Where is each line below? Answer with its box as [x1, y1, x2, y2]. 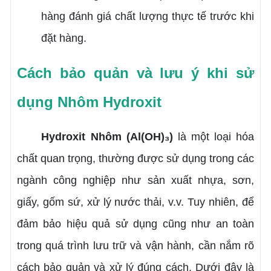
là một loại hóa [172, 130, 255, 143]
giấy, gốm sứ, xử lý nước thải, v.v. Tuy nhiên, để [16, 195, 255, 208]
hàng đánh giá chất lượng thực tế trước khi [41, 10, 255, 22]
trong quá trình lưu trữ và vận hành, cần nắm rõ [16, 239, 255, 252]
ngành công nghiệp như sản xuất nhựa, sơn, [16, 174, 255, 186]
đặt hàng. [41, 31, 87, 44]
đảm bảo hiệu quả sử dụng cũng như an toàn [16, 217, 255, 230]
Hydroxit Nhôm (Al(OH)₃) [41, 130, 173, 143]
